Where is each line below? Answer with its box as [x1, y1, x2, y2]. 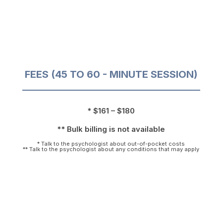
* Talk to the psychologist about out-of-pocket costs [37, 140, 185, 147]
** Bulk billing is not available [57, 124, 165, 134]
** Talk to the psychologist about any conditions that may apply [23, 145, 199, 153]
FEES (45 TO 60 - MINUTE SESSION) [24, 68, 198, 80]
